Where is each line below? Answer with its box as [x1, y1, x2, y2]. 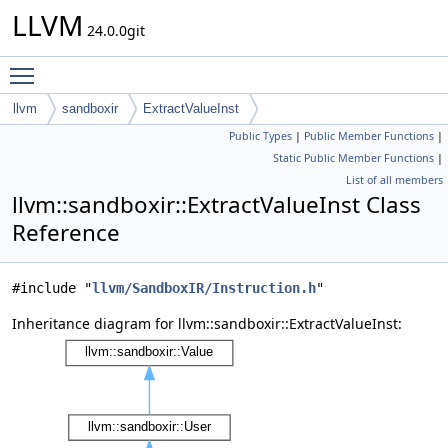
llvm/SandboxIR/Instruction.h [92, 280, 316, 296]
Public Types [229, 129, 292, 143]
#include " [12, 280, 92, 296]
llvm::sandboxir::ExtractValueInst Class [12, 189, 421, 220]
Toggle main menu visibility [44, 57, 229, 76]
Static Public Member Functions [273, 151, 434, 165]
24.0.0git [83, 21, 145, 40]
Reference [12, 217, 120, 248]
